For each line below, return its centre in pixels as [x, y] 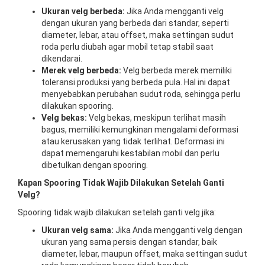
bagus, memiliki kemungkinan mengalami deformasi [140, 129]
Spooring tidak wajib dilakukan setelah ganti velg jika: [117, 212]
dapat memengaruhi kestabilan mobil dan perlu [130, 153]
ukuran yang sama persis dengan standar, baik [129, 242]
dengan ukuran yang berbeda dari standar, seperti [135, 23]
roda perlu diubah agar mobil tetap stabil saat [127, 46]
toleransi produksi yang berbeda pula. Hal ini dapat [136, 82]
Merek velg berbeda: [81, 70]
